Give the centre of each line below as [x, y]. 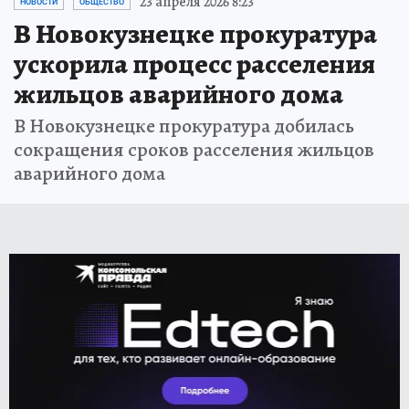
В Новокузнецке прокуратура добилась [184, 126]
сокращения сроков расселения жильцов [194, 150]
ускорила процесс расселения [194, 64]
